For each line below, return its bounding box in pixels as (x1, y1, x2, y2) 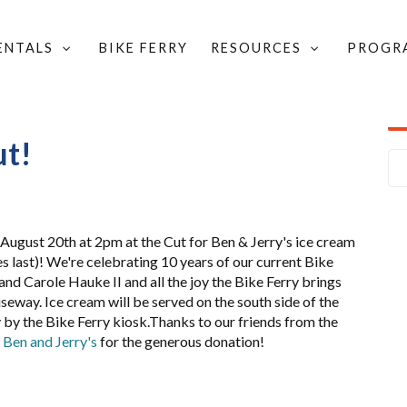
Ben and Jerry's (3, 333, 97, 350)
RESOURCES (211, 40, 307, 55)
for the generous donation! (97, 333, 264, 350)
